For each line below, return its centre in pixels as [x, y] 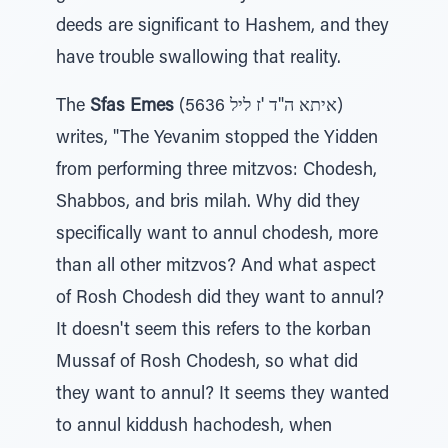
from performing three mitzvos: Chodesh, [216, 171]
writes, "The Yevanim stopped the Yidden [217, 139]
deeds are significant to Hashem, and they [222, 27]
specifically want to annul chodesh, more [217, 235]
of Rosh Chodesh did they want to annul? [220, 299]
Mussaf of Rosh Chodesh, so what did [207, 363]
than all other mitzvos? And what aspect [216, 267]
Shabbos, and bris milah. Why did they [208, 203]
